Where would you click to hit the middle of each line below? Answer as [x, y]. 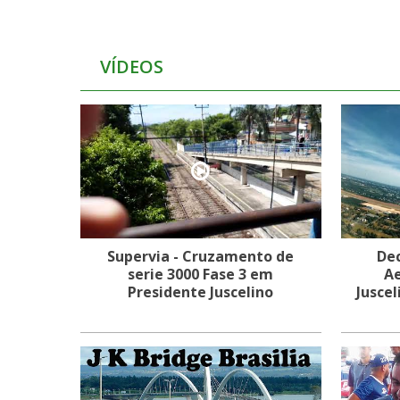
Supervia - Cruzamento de [201, 256]
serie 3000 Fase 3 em [201, 274]
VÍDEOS [132, 67]
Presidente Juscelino [201, 292]
